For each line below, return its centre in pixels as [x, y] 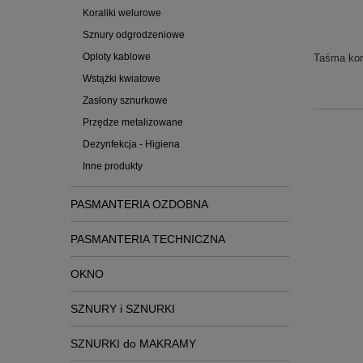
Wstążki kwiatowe [122, 79]
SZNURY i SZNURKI [123, 309]
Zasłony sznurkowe [125, 100]
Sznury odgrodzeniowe [134, 35]
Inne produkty [113, 166]
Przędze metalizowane [133, 122]
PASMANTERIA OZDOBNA [139, 204]
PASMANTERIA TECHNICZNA [148, 239]
